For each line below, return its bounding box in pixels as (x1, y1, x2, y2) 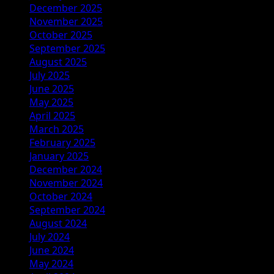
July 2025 (29, 68, 70, 82)
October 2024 (29, 189, 92, 203)
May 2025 (29, 95, 73, 109)
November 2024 (29, 176, 103, 190)
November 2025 (29, 14, 103, 28)
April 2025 (29, 108, 75, 122)
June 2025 (29, 81, 74, 95)
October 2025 (29, 28, 92, 42)
